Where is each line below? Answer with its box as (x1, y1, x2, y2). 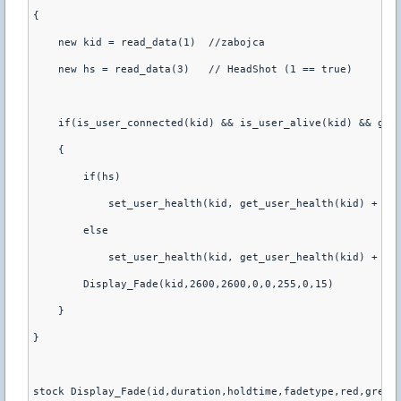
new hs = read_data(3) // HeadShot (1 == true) (33, 64, 353, 75)
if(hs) (33, 171, 121, 183)
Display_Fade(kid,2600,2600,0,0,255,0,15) (33, 278, 334, 290)
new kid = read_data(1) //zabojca (33, 37, 265, 48)
